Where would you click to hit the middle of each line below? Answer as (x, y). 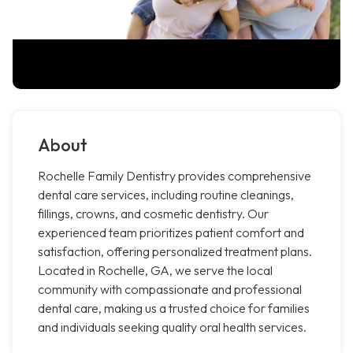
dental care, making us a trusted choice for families (174, 308)
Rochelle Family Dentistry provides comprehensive (175, 176)
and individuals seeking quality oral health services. (172, 327)
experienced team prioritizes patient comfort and (171, 233)
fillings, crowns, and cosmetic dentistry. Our (153, 214)
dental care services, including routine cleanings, (166, 195)
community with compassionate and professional (170, 290)
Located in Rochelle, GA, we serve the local (155, 271)
